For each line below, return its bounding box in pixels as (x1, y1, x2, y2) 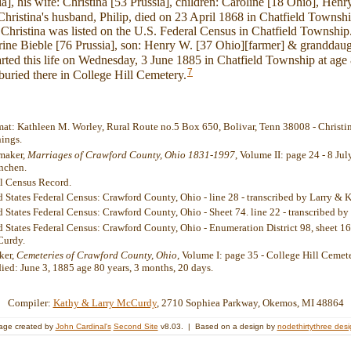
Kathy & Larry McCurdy (52, 297, 157, 309)
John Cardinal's (55, 322, 111, 331)
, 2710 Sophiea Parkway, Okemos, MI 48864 (156, 297, 344, 309)
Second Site (113, 322, 158, 331)
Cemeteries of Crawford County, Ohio (16, 248, 177, 261)
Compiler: (7, 297, 53, 309)
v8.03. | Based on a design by (157, 322, 277, 331)
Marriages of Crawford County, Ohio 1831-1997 (27, 148, 235, 161)
